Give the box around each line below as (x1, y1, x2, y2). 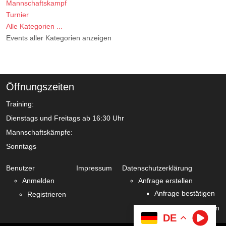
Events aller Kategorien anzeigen (6, 34, 111, 42)
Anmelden (22, 177, 54, 185)
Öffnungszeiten (6, 81, 74, 93)
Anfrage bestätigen (154, 189, 215, 198)
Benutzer (6, 164, 35, 173)
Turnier (6, 11, 29, 19)
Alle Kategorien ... (6, 22, 63, 31)
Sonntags (6, 142, 36, 151)
